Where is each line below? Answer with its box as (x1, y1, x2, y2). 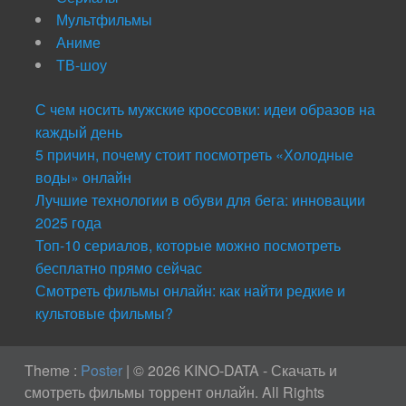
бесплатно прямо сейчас (34, 257, 202, 278)
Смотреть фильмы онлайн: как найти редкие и (34, 280, 345, 301)
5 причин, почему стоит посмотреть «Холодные (34, 144, 353, 165)
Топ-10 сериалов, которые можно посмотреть (34, 235, 341, 256)
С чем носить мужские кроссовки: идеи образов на (34, 99, 375, 120)
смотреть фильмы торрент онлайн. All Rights (24, 382, 325, 402)
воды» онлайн (34, 167, 131, 188)
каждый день (34, 121, 122, 142)
